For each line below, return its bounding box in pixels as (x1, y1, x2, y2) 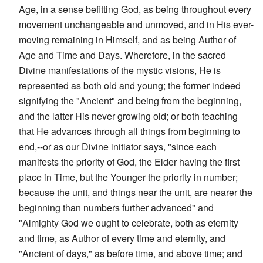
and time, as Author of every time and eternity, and (19, 231, 225, 245)
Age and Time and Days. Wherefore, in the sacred (19, 48, 226, 62)
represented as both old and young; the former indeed (19, 78, 241, 92)
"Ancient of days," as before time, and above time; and (19, 246, 242, 260)
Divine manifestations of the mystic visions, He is (19, 63, 221, 77)
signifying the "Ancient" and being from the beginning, (19, 93, 241, 107)
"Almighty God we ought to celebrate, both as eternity (19, 215, 238, 230)
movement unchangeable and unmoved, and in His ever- (19, 17, 254, 31)
